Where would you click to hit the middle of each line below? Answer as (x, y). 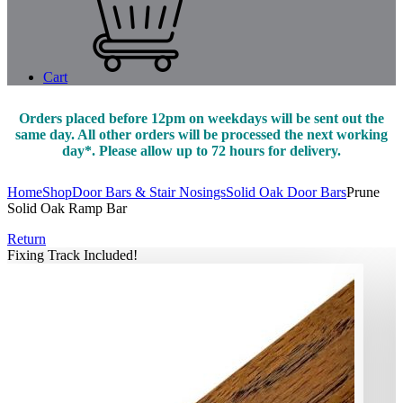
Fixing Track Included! (72, 255)
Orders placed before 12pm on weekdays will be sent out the (201, 119)
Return (27, 239)
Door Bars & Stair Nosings (149, 193)
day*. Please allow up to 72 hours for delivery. (201, 151)
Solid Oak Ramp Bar (67, 209)
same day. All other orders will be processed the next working (201, 135)
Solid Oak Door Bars (286, 193)
